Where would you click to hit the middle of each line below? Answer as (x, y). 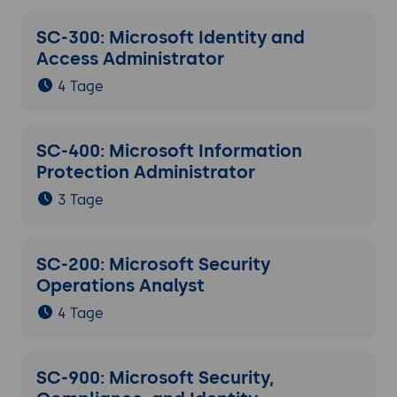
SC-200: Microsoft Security (153, 265)
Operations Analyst (120, 286)
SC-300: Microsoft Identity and (170, 38)
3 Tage (80, 200)
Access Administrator (130, 59)
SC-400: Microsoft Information (169, 151)
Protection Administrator (145, 172)
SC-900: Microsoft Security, (155, 378)
